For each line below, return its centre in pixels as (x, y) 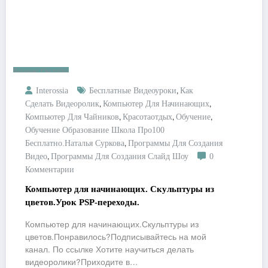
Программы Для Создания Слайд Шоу (120, 157)
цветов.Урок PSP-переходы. (82, 202)
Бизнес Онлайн (41, 72)
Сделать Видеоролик (62, 104)
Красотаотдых (147, 117)
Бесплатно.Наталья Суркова (75, 144)
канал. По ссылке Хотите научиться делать (109, 249)
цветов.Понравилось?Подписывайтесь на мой (116, 237)
